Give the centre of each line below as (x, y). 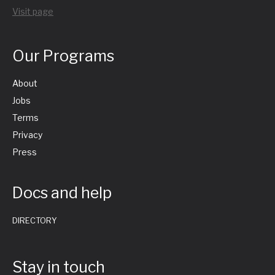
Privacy (27, 135)
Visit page (33, 12)
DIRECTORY (35, 221)
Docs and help (62, 193)
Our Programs (63, 56)
